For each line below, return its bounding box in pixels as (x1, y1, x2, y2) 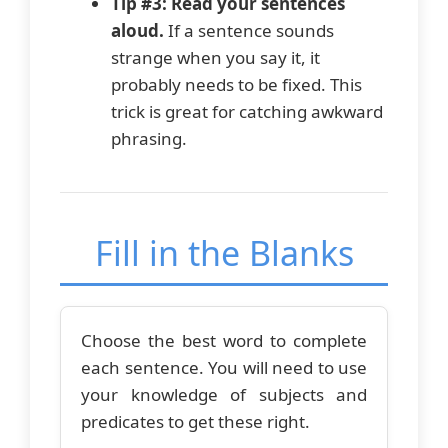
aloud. (111, 19, 164, 43)
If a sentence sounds (164, 19, 334, 43)
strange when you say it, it (111, 46, 320, 70)
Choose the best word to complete (81, 329, 367, 353)
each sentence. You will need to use (81, 356, 367, 380)
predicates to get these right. (81, 410, 310, 434)
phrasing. (111, 127, 187, 151)
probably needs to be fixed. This (111, 73, 362, 97)
